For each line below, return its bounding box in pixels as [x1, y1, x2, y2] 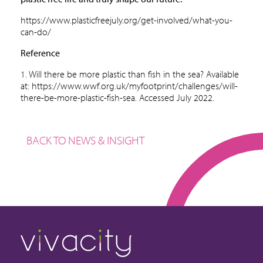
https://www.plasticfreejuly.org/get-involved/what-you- [21, 14, 232, 26]
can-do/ [21, 26, 51, 38]
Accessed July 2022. [137, 92, 214, 103]
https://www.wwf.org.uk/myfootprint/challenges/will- [32, 80, 238, 92]
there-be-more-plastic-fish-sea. [21, 92, 137, 103]
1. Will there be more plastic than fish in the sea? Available [21, 68, 239, 80]
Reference [21, 47, 60, 59]
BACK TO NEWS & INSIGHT [26, 133, 144, 147]
